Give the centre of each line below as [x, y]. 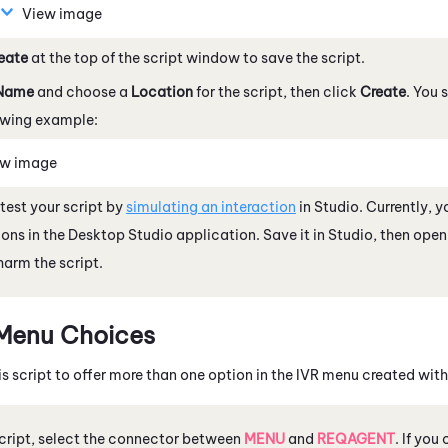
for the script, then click [276, 91]
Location [162, 91]
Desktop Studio [120, 234]
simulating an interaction [211, 206]
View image [62, 13]
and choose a [82, 91]
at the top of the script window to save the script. [196, 57]
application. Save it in [250, 234]
